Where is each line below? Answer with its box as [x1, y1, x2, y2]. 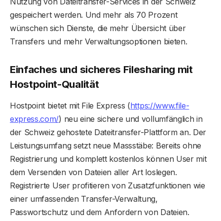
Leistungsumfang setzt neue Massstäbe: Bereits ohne [10, 141, 201, 151]
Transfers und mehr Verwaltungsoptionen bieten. [10, 37, 187, 47]
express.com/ [10, 114, 59, 124]
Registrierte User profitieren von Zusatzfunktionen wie [10, 181, 205, 191]
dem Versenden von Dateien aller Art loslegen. [10, 167, 177, 178]
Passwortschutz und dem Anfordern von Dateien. [10, 207, 189, 218]
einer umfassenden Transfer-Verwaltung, [10, 194, 158, 204]
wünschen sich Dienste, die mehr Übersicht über [10, 23, 186, 34]
